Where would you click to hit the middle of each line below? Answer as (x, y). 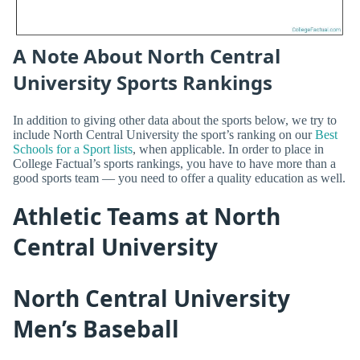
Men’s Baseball (96, 329)
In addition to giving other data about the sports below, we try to (175, 121)
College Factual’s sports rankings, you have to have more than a (174, 164)
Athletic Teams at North (147, 217)
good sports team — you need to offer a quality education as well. (179, 178)
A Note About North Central (147, 55)
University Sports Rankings (143, 82)
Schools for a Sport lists (73, 149)
